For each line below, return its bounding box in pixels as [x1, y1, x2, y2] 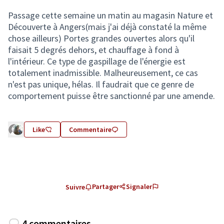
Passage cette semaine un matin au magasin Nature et [8, 9, 213, 21]
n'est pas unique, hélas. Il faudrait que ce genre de [8, 78, 194, 90]
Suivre [65, 182, 85, 191]
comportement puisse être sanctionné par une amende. [8, 90, 215, 101]
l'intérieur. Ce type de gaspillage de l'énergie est [8, 55, 185, 67]
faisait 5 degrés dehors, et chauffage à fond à [8, 44, 179, 55]
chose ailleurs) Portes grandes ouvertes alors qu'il [8, 32, 194, 44]
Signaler [125, 182, 152, 191]
